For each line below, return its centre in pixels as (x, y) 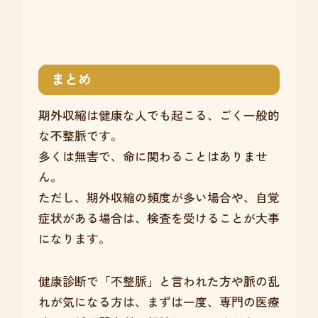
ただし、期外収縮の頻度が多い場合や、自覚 (159, 197)
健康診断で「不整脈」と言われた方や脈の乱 (159, 281)
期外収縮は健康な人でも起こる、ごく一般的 (159, 115)
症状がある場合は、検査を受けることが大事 (159, 218)
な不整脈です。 (80, 135)
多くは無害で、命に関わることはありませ (153, 156)
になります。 (74, 238)
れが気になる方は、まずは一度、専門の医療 (159, 302)
